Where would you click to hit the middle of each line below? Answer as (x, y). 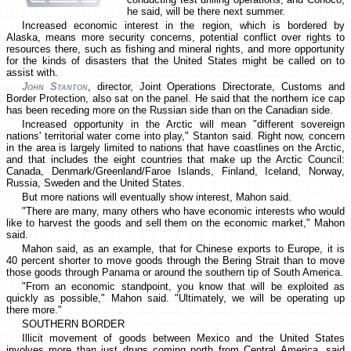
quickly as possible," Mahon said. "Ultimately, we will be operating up (175, 299)
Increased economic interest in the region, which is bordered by (183, 26)
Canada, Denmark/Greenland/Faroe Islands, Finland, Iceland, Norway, (175, 172)
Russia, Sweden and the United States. (96, 183)
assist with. (32, 73)
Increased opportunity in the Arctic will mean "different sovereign (183, 125)
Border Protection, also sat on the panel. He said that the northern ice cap (175, 99)
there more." (34, 310)
